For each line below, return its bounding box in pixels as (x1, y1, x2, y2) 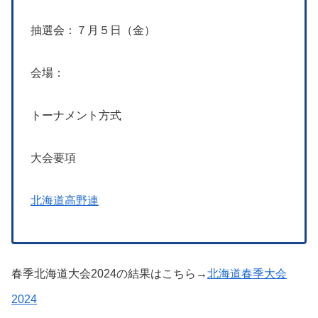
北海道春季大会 (207, 268, 287, 280)
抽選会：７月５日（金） (31, 24, 155, 37)
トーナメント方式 (31, 109, 121, 122)
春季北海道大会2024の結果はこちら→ (11, 268, 207, 280)
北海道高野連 (31, 194, 99, 207)
